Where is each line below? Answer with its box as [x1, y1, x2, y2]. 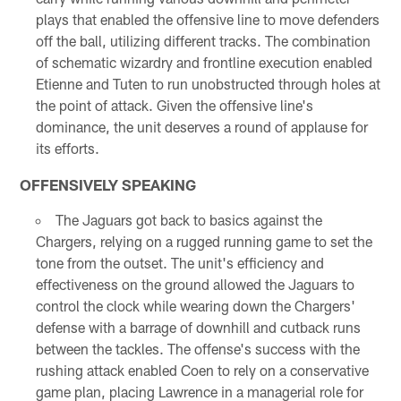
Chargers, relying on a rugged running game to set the [35, 232, 372, 250]
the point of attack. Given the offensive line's [35, 96, 313, 114]
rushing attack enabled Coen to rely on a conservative [35, 361, 369, 379]
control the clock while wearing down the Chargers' [35, 296, 355, 314]
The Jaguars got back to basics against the [55, 210, 322, 228]
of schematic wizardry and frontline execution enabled [35, 53, 372, 71]
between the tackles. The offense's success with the [35, 339, 360, 357]
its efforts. [35, 139, 99, 157]
